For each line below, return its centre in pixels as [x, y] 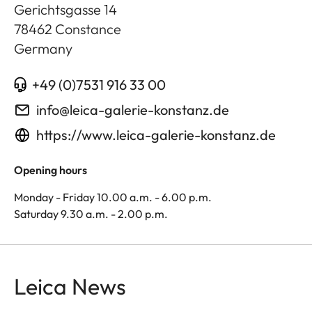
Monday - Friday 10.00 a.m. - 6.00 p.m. [113, 197]
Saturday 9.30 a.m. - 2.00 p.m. [91, 213]
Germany [43, 48]
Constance [88, 29]
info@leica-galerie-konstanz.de [133, 109]
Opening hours [50, 170]
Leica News [70, 286]
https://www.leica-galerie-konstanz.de [156, 134]
